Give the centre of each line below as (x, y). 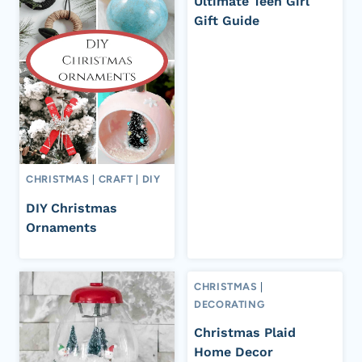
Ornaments (61, 227)
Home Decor (234, 352)
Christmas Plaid (245, 333)
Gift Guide (227, 21)
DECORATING (229, 304)
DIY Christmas (72, 208)
